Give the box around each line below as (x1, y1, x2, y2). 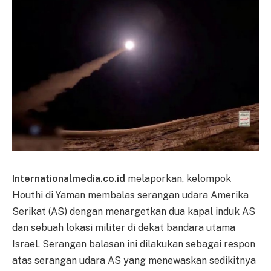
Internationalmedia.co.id (12, 172, 125, 184)
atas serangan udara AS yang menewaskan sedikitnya (12, 254, 256, 266)
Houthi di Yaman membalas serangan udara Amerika (12, 189, 249, 201)
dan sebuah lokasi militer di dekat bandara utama (12, 221, 235, 233)
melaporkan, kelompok (125, 172, 231, 184)
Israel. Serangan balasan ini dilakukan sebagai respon (12, 238, 255, 250)
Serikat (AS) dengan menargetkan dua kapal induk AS (12, 205, 255, 217)
